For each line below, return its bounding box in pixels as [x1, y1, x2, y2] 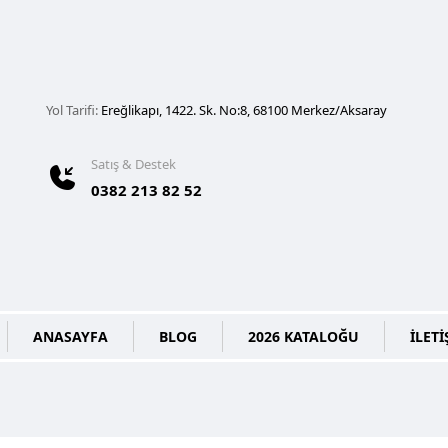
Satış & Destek [91, 155, 176, 173]
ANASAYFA [32, 327, 108, 346]
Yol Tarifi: [46, 101, 101, 119]
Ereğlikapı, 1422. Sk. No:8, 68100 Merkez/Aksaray [101, 101, 387, 119]
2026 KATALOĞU [247, 327, 359, 346]
